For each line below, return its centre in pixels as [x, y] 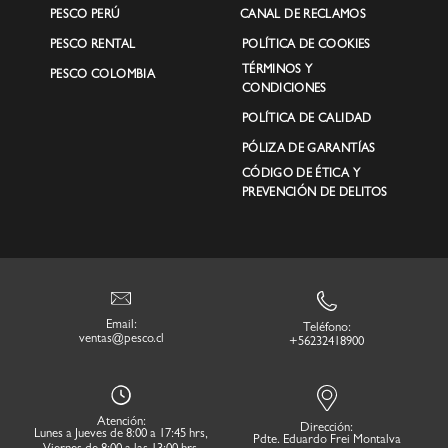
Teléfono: [326, 328]
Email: [121, 326]
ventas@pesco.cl [121, 340]
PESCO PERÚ [84, 15]
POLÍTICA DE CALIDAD [306, 119]
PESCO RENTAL [92, 45]
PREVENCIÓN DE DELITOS [314, 193]
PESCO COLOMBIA [102, 75]
